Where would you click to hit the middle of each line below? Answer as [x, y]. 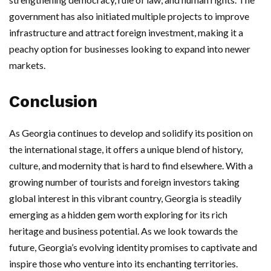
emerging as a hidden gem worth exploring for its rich [118, 214]
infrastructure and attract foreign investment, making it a [126, 32]
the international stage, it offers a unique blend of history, [126, 149]
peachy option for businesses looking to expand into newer [130, 49]
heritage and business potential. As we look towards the [123, 231]
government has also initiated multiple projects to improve [129, 16]
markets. [27, 65]
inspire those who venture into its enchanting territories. [123, 263]
